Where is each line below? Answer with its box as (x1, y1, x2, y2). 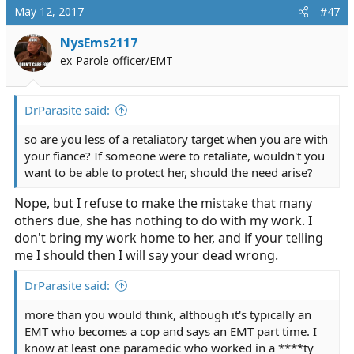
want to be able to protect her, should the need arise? (24, 164, 313, 180)
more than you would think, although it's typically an (24, 307, 311, 322)
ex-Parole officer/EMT (60, 53, 173, 68)
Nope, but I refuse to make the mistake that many (14, 194, 312, 212)
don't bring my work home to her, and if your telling (14, 229, 323, 247)
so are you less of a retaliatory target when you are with (24, 131, 328, 147)
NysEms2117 (60, 34, 137, 51)
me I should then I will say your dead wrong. (14, 247, 278, 264)
